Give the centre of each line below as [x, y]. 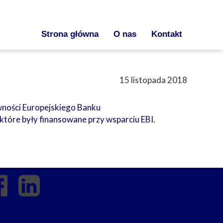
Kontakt [167, 34]
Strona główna [70, 34]
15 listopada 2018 [153, 80]
